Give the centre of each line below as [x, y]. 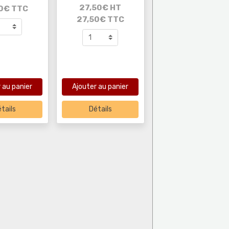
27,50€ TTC [100, 19]
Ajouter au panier [100, 87]
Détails [100, 109]
